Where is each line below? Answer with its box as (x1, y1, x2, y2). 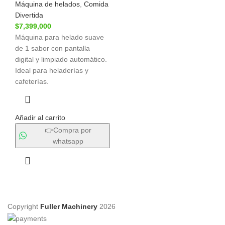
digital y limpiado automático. (15, 55, 107, 64)
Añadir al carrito (15, 114, 65, 122)
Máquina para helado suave (15, 33, 104, 42)
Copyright (8, 202, 40, 211)
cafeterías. (15, 77, 49, 86)
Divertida (15, 11, 43, 20)
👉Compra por (44, 126, 91, 135)
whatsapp (52, 137, 83, 146)
